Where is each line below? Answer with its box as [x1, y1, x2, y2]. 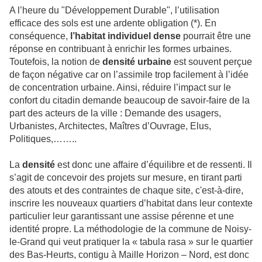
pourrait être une [183, 31, 251, 42]
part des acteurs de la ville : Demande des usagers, [9, 108, 221, 119]
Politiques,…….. [9, 134, 77, 144]
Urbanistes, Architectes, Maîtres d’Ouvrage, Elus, [9, 121, 211, 132]
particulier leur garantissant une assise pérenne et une [9, 211, 234, 222]
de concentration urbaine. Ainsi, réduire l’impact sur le [9, 82, 231, 93]
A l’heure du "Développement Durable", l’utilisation [9, 5, 219, 16]
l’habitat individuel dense [70, 31, 181, 42]
